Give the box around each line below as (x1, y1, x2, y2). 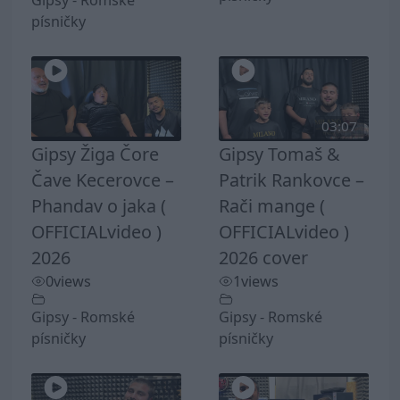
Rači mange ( (219, 193, 325, 218)
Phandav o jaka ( (31, 193, 166, 218)
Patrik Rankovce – (219, 167, 364, 192)
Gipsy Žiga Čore (31, 141, 159, 166)
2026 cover (219, 245, 308, 270)
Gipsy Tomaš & (219, 141, 339, 166)
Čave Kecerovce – (31, 167, 174, 192)
